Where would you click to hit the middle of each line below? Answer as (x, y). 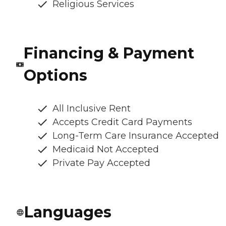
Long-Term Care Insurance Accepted (136, 135)
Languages (68, 212)
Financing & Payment (109, 53)
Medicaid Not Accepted (106, 149)
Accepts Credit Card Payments (122, 122)
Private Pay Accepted (101, 163)
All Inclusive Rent (92, 108)
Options (55, 75)
